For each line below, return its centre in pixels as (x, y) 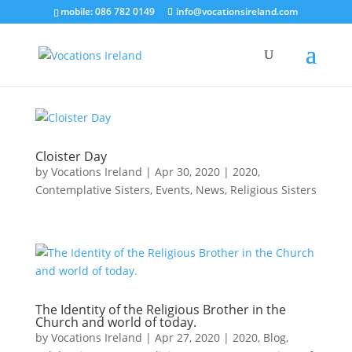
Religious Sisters (273, 190)
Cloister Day (71, 156)
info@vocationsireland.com (237, 11)
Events (172, 190)
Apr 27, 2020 (187, 337)
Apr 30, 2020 (187, 172)
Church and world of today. (115, 322)
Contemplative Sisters (92, 190)
